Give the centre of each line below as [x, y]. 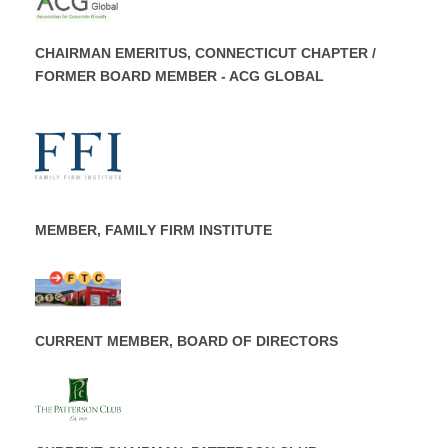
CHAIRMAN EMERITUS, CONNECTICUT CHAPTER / [205, 53]
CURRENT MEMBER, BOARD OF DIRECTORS [186, 341]
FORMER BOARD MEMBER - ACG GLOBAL [179, 76]
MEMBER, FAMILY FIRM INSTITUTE [153, 230]
